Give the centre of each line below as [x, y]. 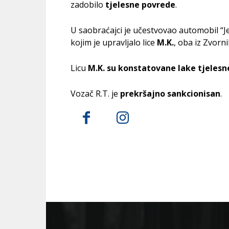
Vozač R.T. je [94, 94]
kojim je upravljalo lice [114, 43]
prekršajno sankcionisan [169, 94]
